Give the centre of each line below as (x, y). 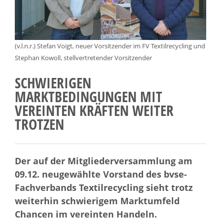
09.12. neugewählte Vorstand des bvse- (101, 174)
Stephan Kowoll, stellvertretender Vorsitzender (83, 57)
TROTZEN (39, 124)
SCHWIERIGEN (53, 82)
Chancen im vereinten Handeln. (86, 214)
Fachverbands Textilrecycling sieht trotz (104, 187)
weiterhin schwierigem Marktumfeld (97, 200)
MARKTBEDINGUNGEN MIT (89, 96)
